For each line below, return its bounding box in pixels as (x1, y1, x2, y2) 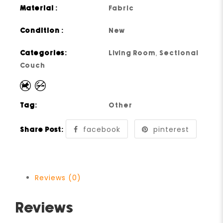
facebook (83, 124, 120, 134)
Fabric (109, 4, 134, 12)
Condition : (20, 27, 65, 34)
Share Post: (20, 126, 65, 133)
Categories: (20, 49, 68, 57)
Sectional (159, 49, 199, 57)
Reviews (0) (35, 172, 81, 183)
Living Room (109, 49, 156, 57)
